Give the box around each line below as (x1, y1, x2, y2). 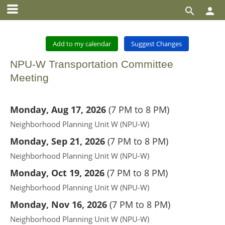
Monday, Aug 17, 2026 (10, 103, 106, 116)
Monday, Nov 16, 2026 (10, 198, 107, 210)
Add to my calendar (53, 39, 111, 48)
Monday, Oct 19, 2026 (10, 167, 104, 179)
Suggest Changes (131, 39, 182, 48)
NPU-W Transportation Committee (10, 58, 173, 70)
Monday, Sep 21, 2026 (10, 135, 105, 147)
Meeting (10, 72, 49, 83)
